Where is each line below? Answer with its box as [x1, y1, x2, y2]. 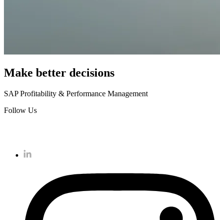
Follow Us [4, 106, 37, 114]
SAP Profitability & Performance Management [4, 89, 148, 98]
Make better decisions [4, 66, 114, 79]
